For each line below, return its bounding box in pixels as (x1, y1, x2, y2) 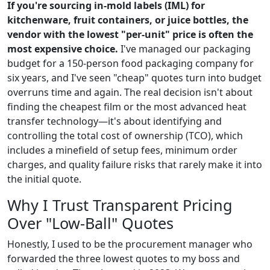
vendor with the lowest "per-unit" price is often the (7, 28, 253, 41)
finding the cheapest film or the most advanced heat (7, 100, 246, 113)
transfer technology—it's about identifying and (7, 115, 222, 128)
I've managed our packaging (118, 42, 251, 55)
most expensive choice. (7, 42, 118, 55)
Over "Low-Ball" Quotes (7, 213, 174, 233)
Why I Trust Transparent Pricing (7, 195, 233, 215)
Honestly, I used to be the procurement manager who (7, 237, 253, 251)
